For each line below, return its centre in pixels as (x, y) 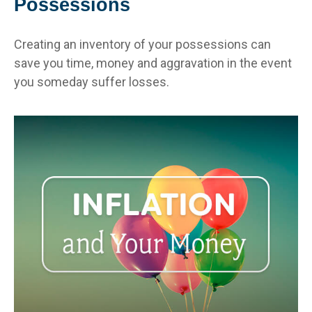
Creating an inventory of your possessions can (142, 44)
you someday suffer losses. (92, 81)
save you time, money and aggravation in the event (153, 63)
